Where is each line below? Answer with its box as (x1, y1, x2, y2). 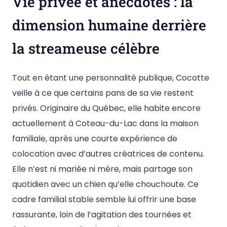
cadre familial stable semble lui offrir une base (12, 193, 196, 205)
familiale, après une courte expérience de (12, 132, 177, 144)
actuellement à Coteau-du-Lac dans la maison (12, 117, 199, 129)
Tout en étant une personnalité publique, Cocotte (12, 71, 209, 84)
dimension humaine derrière (12, 15, 206, 34)
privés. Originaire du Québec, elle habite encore (12, 102, 201, 114)
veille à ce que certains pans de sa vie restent (12, 87, 194, 99)
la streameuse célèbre (12, 39, 160, 58)
